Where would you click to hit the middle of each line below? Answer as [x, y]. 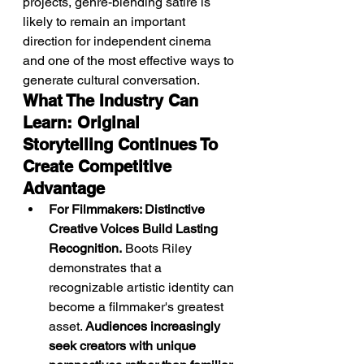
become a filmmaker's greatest [138, 307]
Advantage [64, 188]
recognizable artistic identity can [143, 287]
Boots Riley [158, 248]
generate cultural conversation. [111, 80]
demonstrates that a [107, 268]
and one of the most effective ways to [130, 61]
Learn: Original [84, 123]
